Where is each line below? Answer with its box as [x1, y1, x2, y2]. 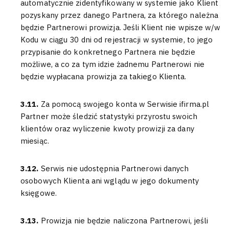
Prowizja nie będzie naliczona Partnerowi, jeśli [40, 216, 209, 225]
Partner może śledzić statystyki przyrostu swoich [20, 111, 197, 121]
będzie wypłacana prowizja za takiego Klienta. [20, 72, 187, 81]
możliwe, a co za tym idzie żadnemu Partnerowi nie [20, 59, 204, 69]
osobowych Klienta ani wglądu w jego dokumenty [20, 176, 199, 186]
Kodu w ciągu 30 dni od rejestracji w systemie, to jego [20, 35, 213, 44]
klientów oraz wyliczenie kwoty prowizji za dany [20, 124, 194, 133]
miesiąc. [20, 136, 49, 146]
